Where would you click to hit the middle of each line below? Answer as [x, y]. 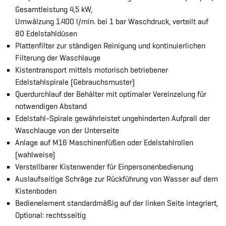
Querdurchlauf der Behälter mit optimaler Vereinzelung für [111, 94]
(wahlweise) [35, 155]
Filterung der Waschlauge [58, 58]
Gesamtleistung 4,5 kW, [54, 10]
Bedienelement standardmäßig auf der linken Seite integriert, [117, 203]
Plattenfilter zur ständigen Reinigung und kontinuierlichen [110, 46]
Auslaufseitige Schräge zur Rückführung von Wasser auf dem [117, 179]
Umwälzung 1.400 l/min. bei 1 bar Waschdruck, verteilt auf [112, 22]
